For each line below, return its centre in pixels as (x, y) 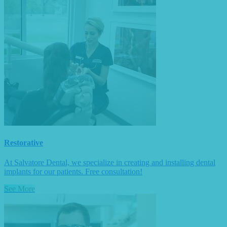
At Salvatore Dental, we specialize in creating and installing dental (110, 163)
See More (20, 189)
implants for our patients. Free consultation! (73, 172)
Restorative (24, 143)
